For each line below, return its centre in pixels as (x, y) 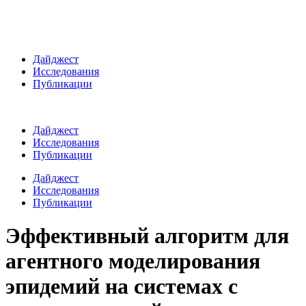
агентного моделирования (133, 261)
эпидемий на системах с (122, 287)
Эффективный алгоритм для (147, 236)
